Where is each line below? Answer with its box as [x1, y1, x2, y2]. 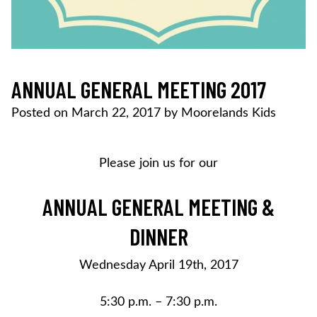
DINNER [129, 222, 188, 250]
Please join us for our [99, 156, 218, 170]
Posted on [11, 106, 71, 120]
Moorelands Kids [181, 106, 276, 120]
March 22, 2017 [71, 106, 161, 120]
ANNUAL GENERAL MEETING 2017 [11, 75, 266, 103]
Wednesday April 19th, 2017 [79, 258, 238, 272]
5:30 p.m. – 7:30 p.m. [100, 295, 217, 309]
